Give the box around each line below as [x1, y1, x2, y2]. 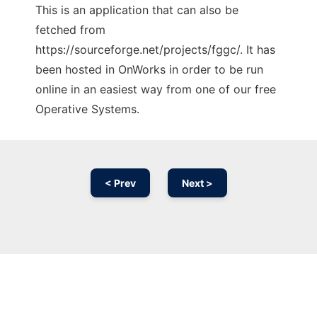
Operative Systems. [35, 102, 139, 116]
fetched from [35, 23, 105, 37]
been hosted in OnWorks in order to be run [35, 62, 263, 76]
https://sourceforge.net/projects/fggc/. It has [35, 42, 275, 57]
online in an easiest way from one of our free [35, 82, 276, 96]
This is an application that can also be [35, 3, 238, 17]
